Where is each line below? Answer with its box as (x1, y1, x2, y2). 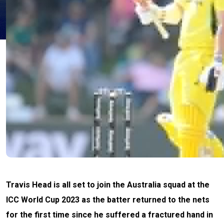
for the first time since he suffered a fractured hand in (6, 210, 213, 220)
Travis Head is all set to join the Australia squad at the (6, 180, 209, 190)
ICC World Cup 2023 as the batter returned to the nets (6, 195, 209, 205)
